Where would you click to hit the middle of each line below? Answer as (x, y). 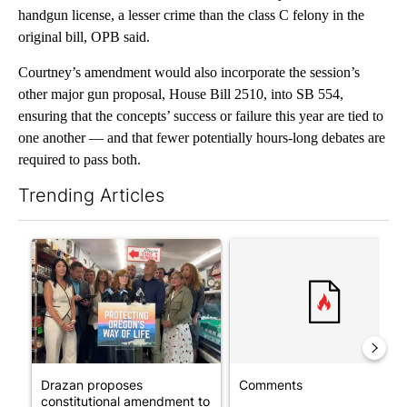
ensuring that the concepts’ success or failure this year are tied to (201, 116)
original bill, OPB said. (84, 37)
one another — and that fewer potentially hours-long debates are (202, 138)
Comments (271, 385)
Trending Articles (91, 196)
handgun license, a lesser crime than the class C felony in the (191, 15)
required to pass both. (79, 160)
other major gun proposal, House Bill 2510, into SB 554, (181, 94)
